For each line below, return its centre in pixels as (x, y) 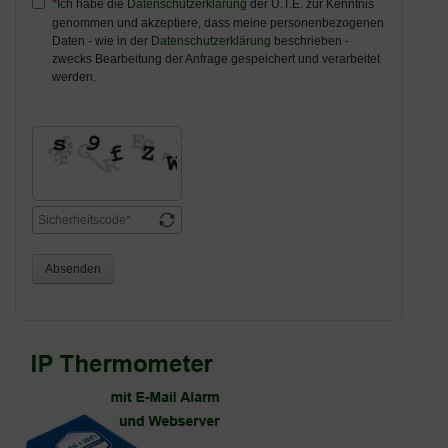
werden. (74, 77)
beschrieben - (310, 41)
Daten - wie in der (101, 41)
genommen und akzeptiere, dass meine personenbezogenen (218, 23)
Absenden (73, 269)
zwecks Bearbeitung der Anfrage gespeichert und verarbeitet (216, 59)
